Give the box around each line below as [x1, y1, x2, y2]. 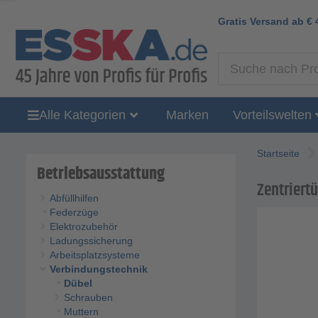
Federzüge [49, 207, 99, 219]
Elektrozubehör [49, 221, 118, 233]
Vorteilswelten [232, 107, 312, 122]
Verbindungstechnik [49, 263, 148, 275]
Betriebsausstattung [37, 161, 165, 187]
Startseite [257, 148, 300, 160]
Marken [165, 107, 209, 122]
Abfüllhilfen [49, 192, 99, 204]
